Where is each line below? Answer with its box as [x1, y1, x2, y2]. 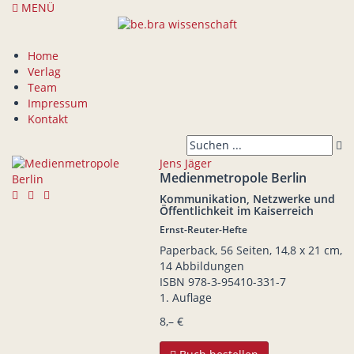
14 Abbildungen [159, 258, 244, 274]
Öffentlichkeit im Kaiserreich [159, 203, 314, 219]
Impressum [28, 96, 88, 111]
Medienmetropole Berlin [159, 169, 307, 187]
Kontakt [28, 111, 68, 127]
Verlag [28, 64, 61, 80]
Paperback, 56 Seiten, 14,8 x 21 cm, [159, 243, 342, 258]
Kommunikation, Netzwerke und [159, 191, 335, 207]
